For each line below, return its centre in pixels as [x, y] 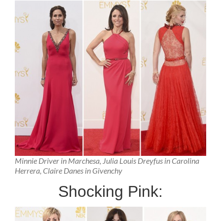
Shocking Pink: [110, 191]
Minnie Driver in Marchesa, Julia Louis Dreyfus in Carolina [107, 161]
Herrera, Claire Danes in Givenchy [69, 171]
